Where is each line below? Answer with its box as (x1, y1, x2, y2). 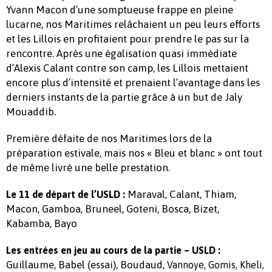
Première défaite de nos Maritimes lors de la (6, 132, 212, 145)
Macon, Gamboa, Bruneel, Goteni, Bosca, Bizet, (6, 203, 219, 216)
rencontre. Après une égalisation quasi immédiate (6, 47, 237, 60)
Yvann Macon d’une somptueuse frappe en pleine (6, 4, 233, 16)
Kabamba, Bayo (6, 217, 77, 230)
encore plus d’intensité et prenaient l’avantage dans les (6, 76, 260, 89)
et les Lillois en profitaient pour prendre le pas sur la (6, 33, 249, 46)
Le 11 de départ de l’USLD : (6, 189, 125, 200)
